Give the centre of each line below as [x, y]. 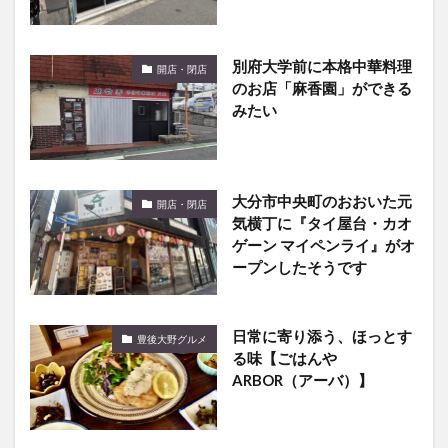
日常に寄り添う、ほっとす [321, 336]
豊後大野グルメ [171, 338]
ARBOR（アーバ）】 [302, 380]
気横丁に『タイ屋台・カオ [321, 223]
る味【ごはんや [284, 358]
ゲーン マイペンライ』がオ [323, 245]
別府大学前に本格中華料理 [321, 66]
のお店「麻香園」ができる [321, 88]
